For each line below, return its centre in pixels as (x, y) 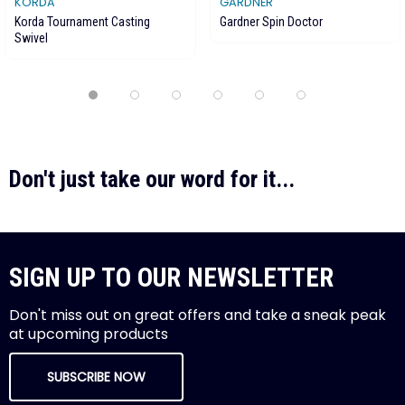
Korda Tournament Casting (82, 21)
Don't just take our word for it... (152, 179)
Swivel (31, 38)
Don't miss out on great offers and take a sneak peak (198, 315)
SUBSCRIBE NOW (96, 377)
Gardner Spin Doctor (271, 21)
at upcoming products (89, 334)
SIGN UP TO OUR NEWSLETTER (171, 277)
